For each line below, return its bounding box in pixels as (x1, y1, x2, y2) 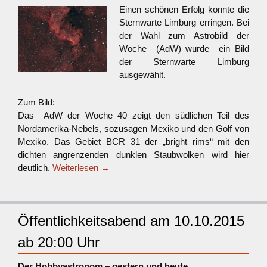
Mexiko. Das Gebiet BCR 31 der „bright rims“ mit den (18, 136, 249, 147)
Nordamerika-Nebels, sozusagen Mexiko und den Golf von (18, 123, 249, 133)
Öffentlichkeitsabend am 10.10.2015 (18, 213, 244, 229)
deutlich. (18, 163, 52, 173)
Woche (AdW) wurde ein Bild (119, 44, 249, 54)
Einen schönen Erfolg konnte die (119, 4, 249, 14)
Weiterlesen (52, 163, 101, 173)
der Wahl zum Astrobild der (119, 30, 249, 41)
